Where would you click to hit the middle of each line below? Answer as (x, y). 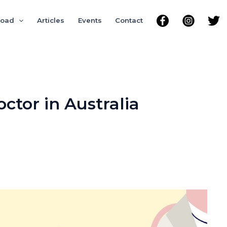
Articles (51, 20)
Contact (129, 20)
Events (90, 20)
